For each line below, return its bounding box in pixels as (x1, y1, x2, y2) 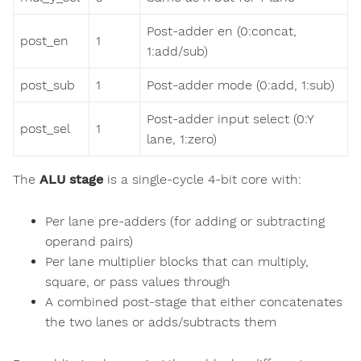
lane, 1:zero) (147, 131, 217, 147)
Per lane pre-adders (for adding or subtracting (45, 213, 325, 229)
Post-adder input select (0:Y (147, 110, 314, 127)
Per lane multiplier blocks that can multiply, (45, 253, 309, 269)
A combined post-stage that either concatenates (45, 293, 342, 309)
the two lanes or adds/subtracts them (45, 313, 276, 330)
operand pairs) (45, 233, 133, 249)
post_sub (20, 77, 75, 93)
